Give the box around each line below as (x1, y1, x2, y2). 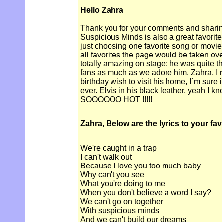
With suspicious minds (80, 206, 159, 215)
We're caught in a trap (80, 144, 157, 153)
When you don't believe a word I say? (80, 188, 211, 197)
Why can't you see (80, 170, 144, 179)
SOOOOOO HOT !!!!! (80, 95, 152, 104)
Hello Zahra (80, 6, 123, 15)
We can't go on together (80, 197, 163, 206)
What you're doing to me (80, 179, 165, 188)
